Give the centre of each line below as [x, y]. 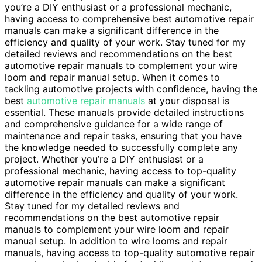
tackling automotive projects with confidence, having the [131, 89]
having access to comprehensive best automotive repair [129, 19]
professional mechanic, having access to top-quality [120, 171]
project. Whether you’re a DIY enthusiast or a [104, 159]
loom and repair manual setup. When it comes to [112, 77]
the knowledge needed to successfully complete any [121, 148]
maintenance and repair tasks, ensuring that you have [123, 136]
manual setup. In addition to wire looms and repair [116, 241]
